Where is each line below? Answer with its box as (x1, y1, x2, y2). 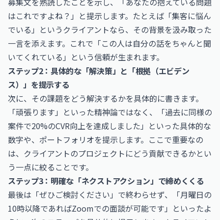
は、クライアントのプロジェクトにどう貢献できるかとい (8, 147, 212, 159)
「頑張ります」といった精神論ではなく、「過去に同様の (8, 106, 212, 118)
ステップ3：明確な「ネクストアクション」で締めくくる (8, 175, 204, 187)
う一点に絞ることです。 (8, 161, 93, 173)
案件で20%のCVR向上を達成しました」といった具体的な (8, 120, 211, 132)
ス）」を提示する (8, 79, 70, 90)
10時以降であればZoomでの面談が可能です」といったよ (8, 202, 212, 214)
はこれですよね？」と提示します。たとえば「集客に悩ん (8, 10, 211, 22)
